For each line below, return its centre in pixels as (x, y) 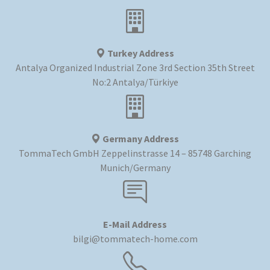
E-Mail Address (135, 224)
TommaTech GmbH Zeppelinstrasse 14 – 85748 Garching (135, 153)
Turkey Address (140, 53)
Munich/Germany (135, 167)
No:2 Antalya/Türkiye (135, 82)
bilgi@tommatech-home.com (135, 238)
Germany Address (140, 138)
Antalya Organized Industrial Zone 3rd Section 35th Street (135, 67)
